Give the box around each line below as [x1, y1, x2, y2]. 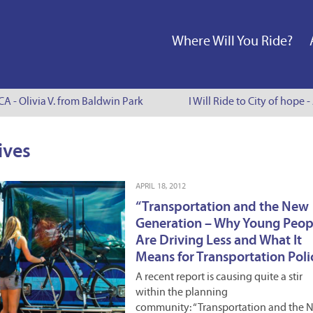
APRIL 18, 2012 [136, 182, 186, 191]
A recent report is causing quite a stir [136, 272, 303, 283]
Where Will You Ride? [172, 35, 293, 49]
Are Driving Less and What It [136, 234, 302, 248]
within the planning [136, 287, 228, 298]
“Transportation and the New [136, 201, 309, 214]
